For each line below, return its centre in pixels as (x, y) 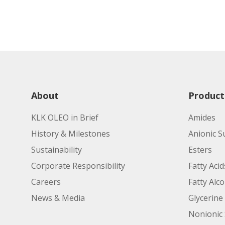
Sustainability (57, 150)
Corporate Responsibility (78, 166)
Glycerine (205, 198)
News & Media (58, 198)
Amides (202, 118)
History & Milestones (71, 134)
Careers (46, 182)
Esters (200, 150)
